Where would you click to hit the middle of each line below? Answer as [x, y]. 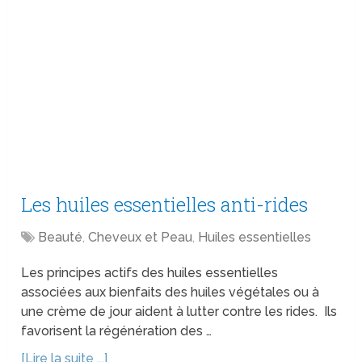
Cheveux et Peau [141, 238]
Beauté [61, 238]
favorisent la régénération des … [117, 331]
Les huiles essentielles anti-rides [165, 205]
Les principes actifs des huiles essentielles [150, 273]
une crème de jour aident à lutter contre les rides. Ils [179, 312]
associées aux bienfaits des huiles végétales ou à [170, 293]
